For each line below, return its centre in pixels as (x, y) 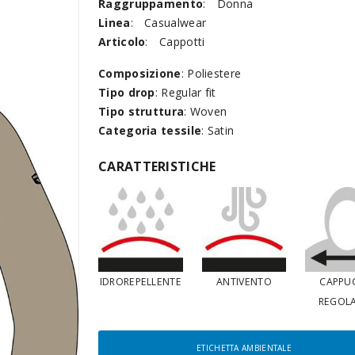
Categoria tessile (150, 131)
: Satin (218, 131)
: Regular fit (185, 93)
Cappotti (182, 42)
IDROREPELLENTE (140, 282)
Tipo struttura (141, 112)
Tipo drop (127, 93)
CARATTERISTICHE (157, 167)
